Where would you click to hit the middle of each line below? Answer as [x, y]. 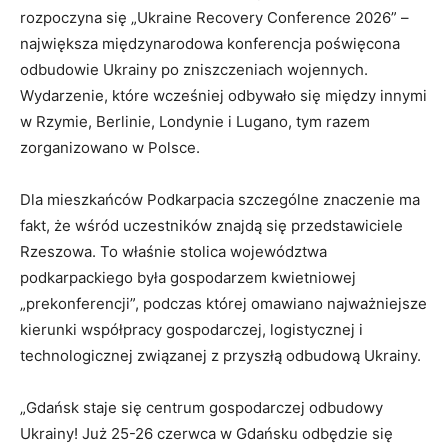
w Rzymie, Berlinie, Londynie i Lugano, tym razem [195, 122]
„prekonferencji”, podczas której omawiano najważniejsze [223, 304]
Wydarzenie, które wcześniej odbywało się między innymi [223, 96]
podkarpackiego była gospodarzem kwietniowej [188, 278]
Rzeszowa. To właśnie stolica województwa [173, 252]
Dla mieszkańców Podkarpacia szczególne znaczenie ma [220, 200]
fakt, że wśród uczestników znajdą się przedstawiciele [211, 226]
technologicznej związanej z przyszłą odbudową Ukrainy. [220, 356]
